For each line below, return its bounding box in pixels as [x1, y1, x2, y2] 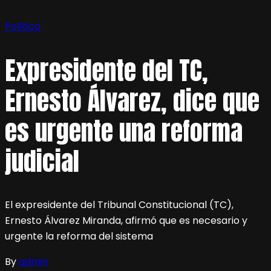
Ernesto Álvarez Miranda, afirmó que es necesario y [5, 214, 247, 228]
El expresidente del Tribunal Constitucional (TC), [5, 198, 233, 212]
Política [5, 19, 41, 33]
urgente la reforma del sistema [5, 229, 153, 244]
